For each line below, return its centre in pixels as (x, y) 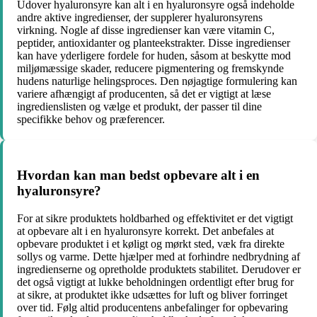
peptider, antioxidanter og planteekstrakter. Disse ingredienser (154, 43)
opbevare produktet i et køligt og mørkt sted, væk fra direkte (151, 243)
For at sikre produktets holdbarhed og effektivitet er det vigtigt (155, 218)
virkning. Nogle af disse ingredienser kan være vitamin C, (146, 30)
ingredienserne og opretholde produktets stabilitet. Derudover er (159, 269)
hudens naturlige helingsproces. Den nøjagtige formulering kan (157, 81)
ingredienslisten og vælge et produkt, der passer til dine (139, 107)
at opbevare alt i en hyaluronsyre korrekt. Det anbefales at (145, 231)
